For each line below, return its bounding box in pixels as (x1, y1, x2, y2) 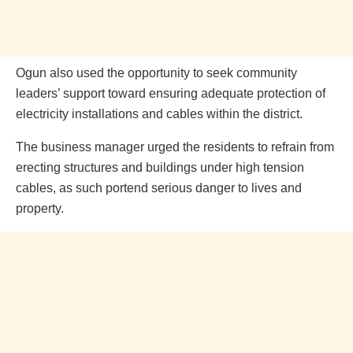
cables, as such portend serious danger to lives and (16, 180, 302, 195)
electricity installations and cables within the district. (16, 106, 303, 121)
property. (16, 201, 64, 215)
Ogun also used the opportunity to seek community (16, 65, 297, 80)
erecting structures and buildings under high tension (16, 160, 304, 174)
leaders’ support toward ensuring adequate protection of (16, 86, 325, 100)
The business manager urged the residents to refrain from (16, 139, 334, 154)
